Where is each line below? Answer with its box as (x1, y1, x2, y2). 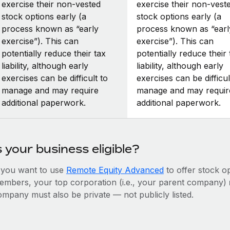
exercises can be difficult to (1, 72, 108, 83)
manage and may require (1, 85, 99, 95)
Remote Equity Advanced (66, 165, 164, 176)
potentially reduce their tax (1, 48, 106, 59)
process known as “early (1, 23, 99, 34)
